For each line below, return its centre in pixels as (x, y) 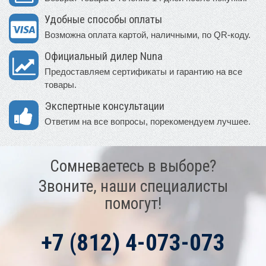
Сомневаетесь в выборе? (133, 167)
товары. (61, 85)
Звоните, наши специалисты (133, 187)
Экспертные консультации (104, 107)
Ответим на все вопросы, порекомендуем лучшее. (148, 122)
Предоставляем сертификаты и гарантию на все (143, 72)
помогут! (133, 204)
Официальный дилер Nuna (104, 57)
